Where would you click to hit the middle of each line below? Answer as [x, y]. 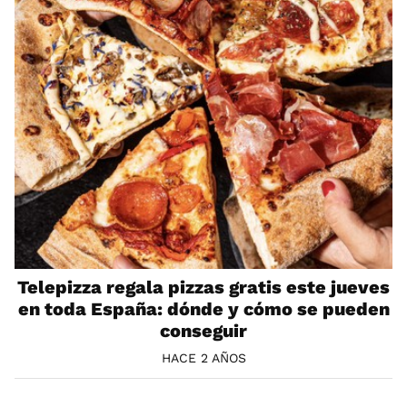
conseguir [203, 330]
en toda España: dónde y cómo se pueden [203, 308]
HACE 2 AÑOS [203, 357]
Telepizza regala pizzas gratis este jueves [203, 287]
